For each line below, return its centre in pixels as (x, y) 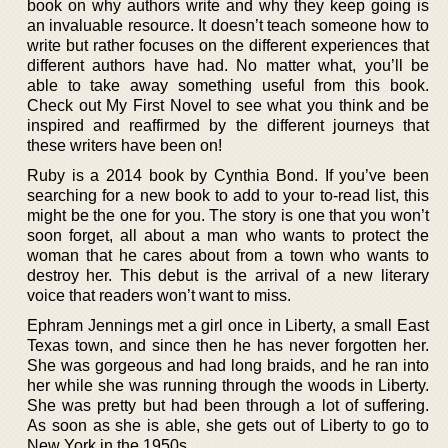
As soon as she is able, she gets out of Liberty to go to (228, 425)
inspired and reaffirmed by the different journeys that (228, 125)
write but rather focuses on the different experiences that (228, 45)
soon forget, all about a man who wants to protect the (228, 235)
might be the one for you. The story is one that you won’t (228, 215)
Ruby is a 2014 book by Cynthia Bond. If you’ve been (228, 175)
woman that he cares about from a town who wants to (228, 255)
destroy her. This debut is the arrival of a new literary (228, 275)
